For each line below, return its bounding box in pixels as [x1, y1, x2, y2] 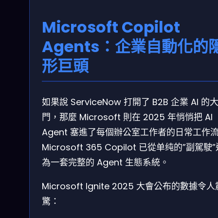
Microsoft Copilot [42, 16, 180, 38]
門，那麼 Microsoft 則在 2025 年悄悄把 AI [42, 111, 213, 124]
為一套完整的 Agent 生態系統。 [42, 156, 169, 169]
